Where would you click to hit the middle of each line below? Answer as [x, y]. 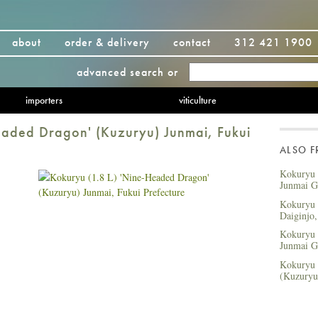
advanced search [120, 72]
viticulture [197, 100]
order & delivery [107, 42]
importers [44, 100]
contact [192, 42]
